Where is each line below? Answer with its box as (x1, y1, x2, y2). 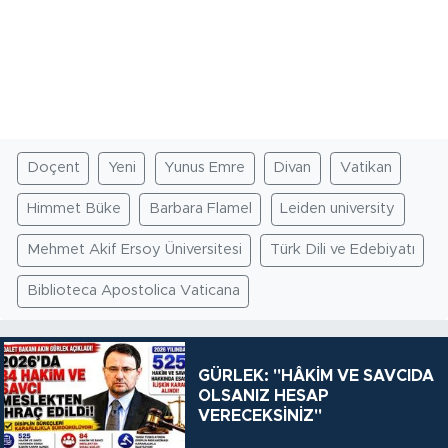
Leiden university (280, 201, 395, 217)
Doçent (26, 160, 80, 176)
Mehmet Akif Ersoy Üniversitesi (26, 242, 242, 258)
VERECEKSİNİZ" (197, 407, 322, 424)
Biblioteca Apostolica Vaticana (26, 283, 240, 299)
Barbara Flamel (148, 201, 252, 217)
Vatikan (339, 160, 392, 176)
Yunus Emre (164, 160, 245, 176)
